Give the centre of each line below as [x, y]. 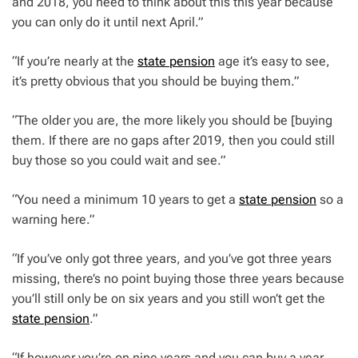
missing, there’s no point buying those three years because [178, 279]
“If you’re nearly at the [75, 62]
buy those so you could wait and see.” [119, 161]
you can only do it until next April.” [107, 22]
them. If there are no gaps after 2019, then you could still [173, 141]
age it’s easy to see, [272, 62]
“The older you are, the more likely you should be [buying [172, 121]
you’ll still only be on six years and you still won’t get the [169, 299]
